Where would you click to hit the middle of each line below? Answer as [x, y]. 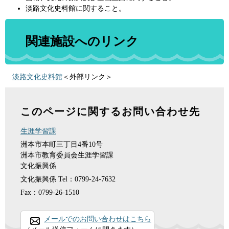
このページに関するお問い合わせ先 [110, 111]
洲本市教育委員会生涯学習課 [67, 155]
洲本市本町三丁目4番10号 [62, 144]
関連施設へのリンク [82, 42]
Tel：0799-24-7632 [87, 179]
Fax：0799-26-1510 [50, 192]
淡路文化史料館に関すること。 [76, 8]
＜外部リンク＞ [87, 77]
